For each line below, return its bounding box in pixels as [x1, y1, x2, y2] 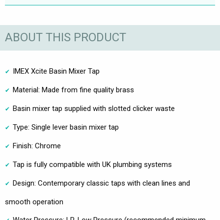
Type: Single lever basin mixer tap [13, 122, 119, 132]
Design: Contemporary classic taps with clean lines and [13, 178, 190, 188]
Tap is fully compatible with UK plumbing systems [13, 160, 172, 169]
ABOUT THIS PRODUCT [5, 30, 126, 45]
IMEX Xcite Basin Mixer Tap [13, 66, 100, 76]
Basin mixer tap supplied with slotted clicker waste [13, 104, 175, 113]
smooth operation [5, 197, 63, 206]
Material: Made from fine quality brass [13, 85, 134, 94]
